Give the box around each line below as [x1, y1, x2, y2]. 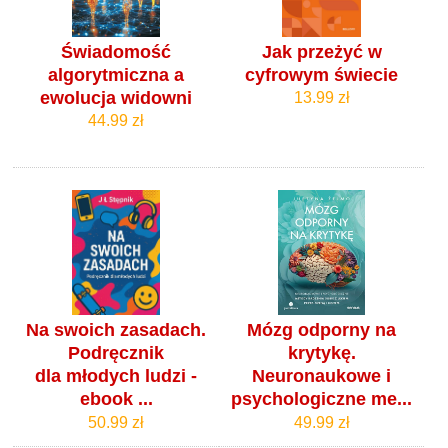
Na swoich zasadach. [26, 320, 207, 341]
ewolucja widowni [40, 87, 193, 108]
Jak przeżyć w [261, 41, 382, 62]
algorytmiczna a [48, 64, 185, 85]
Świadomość [61, 41, 172, 62]
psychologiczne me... [231, 389, 413, 410]
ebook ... [79, 389, 153, 410]
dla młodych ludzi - [35, 366, 198, 387]
